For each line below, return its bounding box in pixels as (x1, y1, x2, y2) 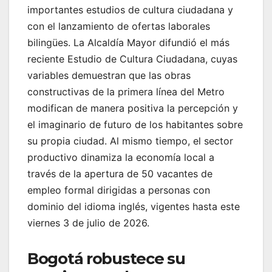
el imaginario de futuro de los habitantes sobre (27, 118, 243, 131)
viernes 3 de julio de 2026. (27, 216, 149, 229)
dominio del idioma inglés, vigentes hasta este (27, 200, 240, 212)
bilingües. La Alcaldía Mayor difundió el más (27, 36, 229, 49)
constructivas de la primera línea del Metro (27, 85, 225, 98)
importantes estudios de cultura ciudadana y (27, 3, 233, 16)
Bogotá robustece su (27, 248, 185, 268)
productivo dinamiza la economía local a (27, 151, 214, 163)
